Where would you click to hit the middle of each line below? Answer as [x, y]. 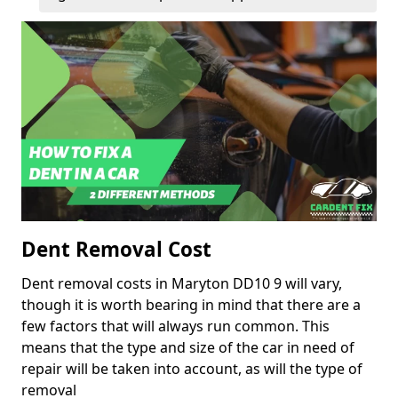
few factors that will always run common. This [175, 326]
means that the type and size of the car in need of [188, 348]
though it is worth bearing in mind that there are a [191, 305]
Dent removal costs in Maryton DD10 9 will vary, [182, 284]
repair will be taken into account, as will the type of [192, 369]
